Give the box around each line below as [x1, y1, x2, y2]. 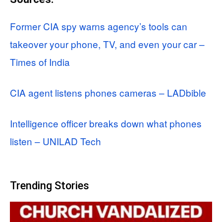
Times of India [10, 55, 70, 68]
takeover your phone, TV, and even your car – [10, 37, 205, 51]
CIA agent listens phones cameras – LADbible [10, 85, 206, 99]
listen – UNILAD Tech [10, 134, 101, 148]
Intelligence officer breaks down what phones [10, 116, 202, 130]
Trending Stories [10, 179, 89, 192]
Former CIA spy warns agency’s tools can [10, 19, 187, 33]
